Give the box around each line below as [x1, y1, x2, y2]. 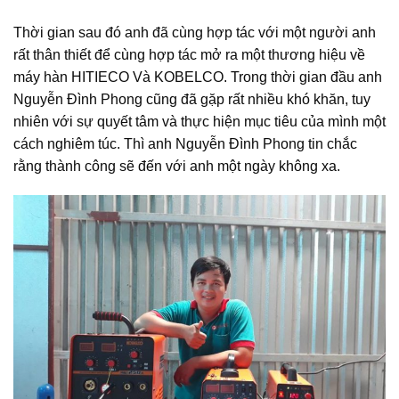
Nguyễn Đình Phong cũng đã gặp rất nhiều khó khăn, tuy [13, 91, 370, 107]
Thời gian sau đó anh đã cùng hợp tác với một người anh [13, 24, 376, 40]
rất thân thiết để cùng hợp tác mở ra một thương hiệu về [13, 46, 365, 62]
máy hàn [13, 69, 71, 85]
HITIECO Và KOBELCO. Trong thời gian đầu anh [71, 69, 382, 85]
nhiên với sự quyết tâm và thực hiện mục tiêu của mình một [13, 113, 386, 129]
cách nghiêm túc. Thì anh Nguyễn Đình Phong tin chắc [13, 135, 357, 151]
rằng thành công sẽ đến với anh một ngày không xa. [13, 158, 340, 174]
